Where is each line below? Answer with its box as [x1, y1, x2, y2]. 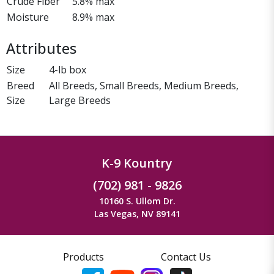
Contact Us [161, 250, 211, 264]
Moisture [7, 10, 49, 24]
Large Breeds [49, 93, 111, 107]
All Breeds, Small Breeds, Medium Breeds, [49, 78, 239, 92]
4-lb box [49, 62, 86, 76]
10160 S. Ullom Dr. [98, 194, 176, 207]
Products [63, 250, 104, 264]
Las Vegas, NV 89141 [94, 207, 180, 220]
